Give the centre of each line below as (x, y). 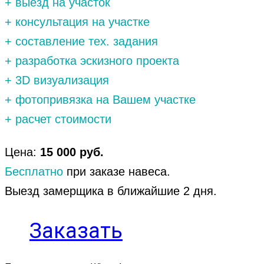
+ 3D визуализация (57, 80)
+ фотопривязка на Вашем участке (100, 99)
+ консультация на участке (77, 22)
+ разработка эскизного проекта (92, 60)
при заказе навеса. (118, 172)
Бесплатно (36, 172)
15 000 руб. (72, 152)
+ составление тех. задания (81, 41)
